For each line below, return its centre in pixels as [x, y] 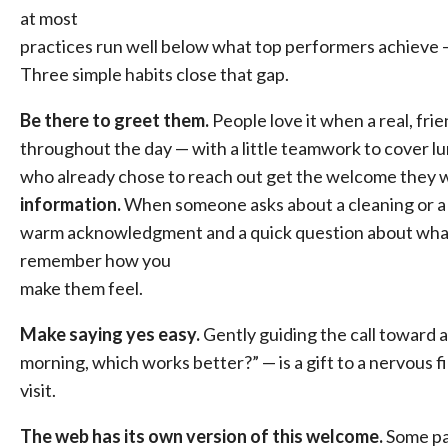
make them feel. [81, 288]
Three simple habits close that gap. [154, 74]
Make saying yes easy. [111, 334]
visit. [38, 390]
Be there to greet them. [116, 120]
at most [49, 18]
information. [70, 204]
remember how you [95, 260]
